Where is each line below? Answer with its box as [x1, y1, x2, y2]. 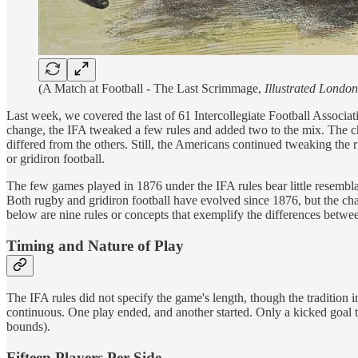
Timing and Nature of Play [6, 237, 184, 254]
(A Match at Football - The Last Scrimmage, [38, 81, 265, 95]
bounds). [6, 320, 50, 334]
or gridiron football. [6, 151, 105, 165]
